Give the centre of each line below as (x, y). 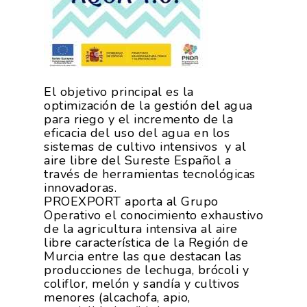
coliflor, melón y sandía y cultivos (142, 284)
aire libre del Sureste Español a (137, 160)
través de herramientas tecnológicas (150, 174)
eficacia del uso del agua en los (137, 133)
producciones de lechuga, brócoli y (146, 270)
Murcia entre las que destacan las (143, 256)
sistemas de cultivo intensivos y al (145, 147)
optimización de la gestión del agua (148, 106)
